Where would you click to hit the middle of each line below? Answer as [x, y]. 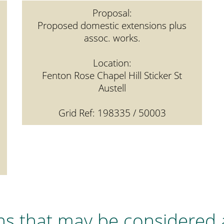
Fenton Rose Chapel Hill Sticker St [112, 75]
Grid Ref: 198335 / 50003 [112, 113]
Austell [112, 88]
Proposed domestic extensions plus [112, 25]
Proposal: [112, 13]
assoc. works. [112, 38]
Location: [112, 63]
